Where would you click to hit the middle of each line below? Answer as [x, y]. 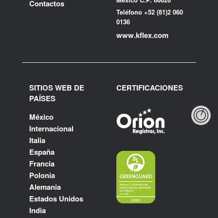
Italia [37, 140]
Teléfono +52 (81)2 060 [150, 12]
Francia [42, 164]
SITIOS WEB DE [57, 88]
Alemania [45, 187]
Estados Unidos [56, 199]
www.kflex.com [142, 35]
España [42, 152]
